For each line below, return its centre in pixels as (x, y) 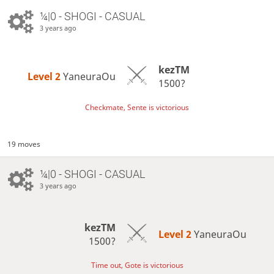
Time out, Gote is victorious (137, 265)
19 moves (24, 144)
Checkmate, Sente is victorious (137, 108)
